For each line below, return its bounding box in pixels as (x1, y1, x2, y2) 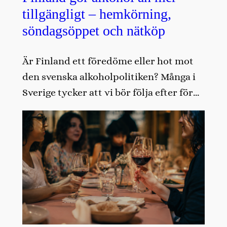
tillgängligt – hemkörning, (22, 6, 171, 22)
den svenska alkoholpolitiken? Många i (22, 71, 196, 83)
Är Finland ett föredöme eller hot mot (22, 55, 194, 67)
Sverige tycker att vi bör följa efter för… (22, 87, 199, 99)
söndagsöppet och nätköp (22, 22, 165, 39)
